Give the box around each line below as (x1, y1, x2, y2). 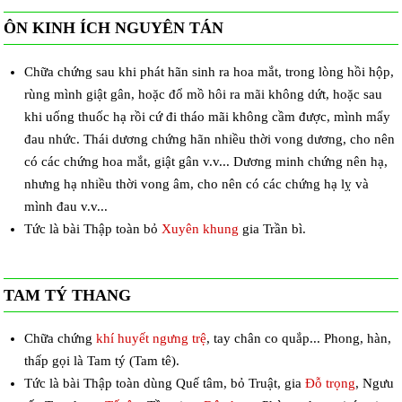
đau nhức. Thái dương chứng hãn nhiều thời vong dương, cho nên (23, 131, 395, 146)
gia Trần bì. (238, 221, 306, 236)
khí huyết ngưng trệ (95, 331, 206, 346)
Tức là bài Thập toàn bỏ (23, 221, 162, 236)
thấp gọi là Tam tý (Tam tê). (23, 354, 179, 369)
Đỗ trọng (304, 376, 355, 391)
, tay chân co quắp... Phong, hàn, (205, 331, 391, 346)
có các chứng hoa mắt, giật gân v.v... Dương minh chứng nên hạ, (23, 153, 388, 169)
